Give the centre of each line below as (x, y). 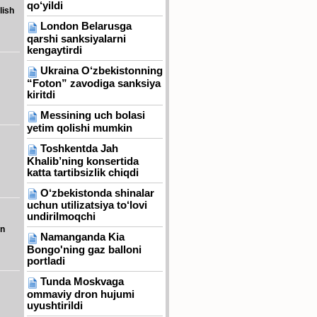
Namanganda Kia (82, 237)
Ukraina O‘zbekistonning (102, 71)
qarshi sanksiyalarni (76, 39)
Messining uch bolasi (93, 115)
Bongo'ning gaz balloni (84, 250)
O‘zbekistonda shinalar (97, 193)
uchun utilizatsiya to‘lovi (87, 206)
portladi (46, 261)
